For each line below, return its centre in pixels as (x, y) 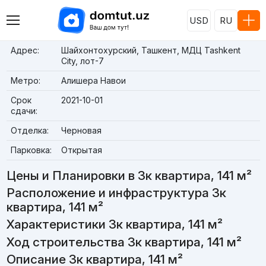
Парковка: (31, 150)
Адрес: (25, 50)
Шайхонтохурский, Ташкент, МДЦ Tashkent (151, 50)
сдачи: (24, 111)
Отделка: (29, 130)
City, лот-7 (82, 61)
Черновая (81, 130)
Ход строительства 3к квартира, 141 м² (124, 242)
